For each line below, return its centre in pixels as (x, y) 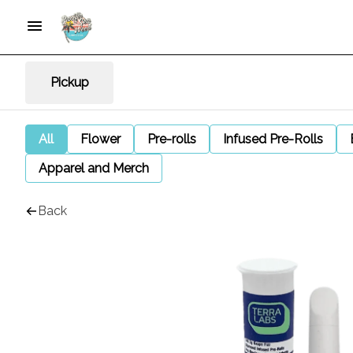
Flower (100, 139)
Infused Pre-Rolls (273, 139)
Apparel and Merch (94, 168)
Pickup (69, 82)
